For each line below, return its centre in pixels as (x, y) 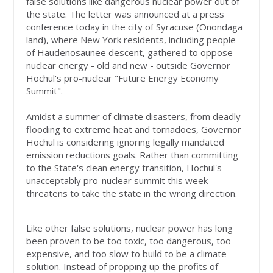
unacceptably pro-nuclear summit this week (117, 181)
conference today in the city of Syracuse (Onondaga (135, 27)
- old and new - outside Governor (161, 66)
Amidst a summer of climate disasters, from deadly (134, 117)
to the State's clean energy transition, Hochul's (124, 168)
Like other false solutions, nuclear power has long (130, 228)
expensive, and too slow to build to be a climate (127, 254)
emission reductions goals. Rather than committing (133, 155)
